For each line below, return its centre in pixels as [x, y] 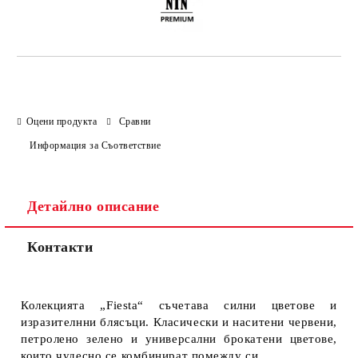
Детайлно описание [93, 206]
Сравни [135, 121]
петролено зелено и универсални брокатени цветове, [179, 339]
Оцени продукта [62, 121]
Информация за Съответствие [95, 145]
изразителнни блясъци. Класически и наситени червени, [179, 322]
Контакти [60, 247]
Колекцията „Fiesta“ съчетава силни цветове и [179, 305]
